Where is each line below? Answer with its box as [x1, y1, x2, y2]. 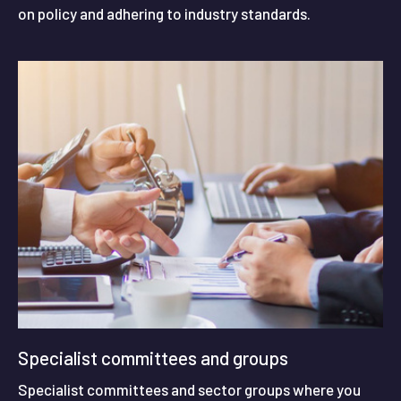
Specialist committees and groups [18, 346, 288, 369]
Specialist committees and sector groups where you [18, 380, 361, 398]
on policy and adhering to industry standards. [18, 4, 311, 23]
